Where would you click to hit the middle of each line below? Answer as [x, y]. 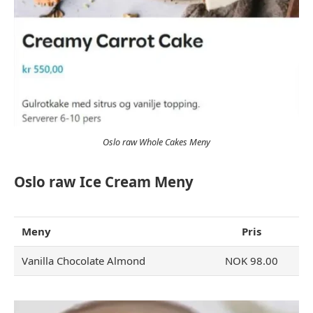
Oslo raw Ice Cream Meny [104, 182]
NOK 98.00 [252, 261]
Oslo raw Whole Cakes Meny [156, 141]
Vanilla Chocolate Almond [84, 261]
